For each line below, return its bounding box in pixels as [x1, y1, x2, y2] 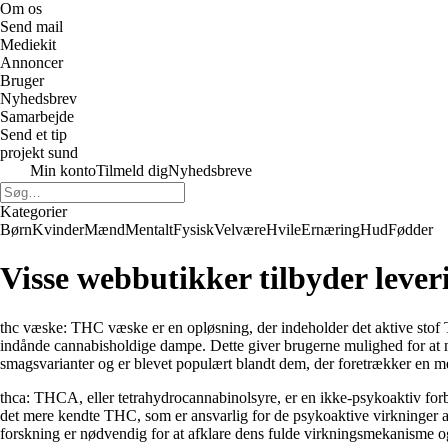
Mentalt [125, 221, 173, 238]
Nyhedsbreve [168, 162, 252, 179]
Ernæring [301, 221, 360, 238]
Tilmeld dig [96, 162, 168, 179]
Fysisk [173, 221, 214, 238]
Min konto [30, 162, 96, 179]
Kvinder [32, 221, 84, 238]
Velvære [214, 221, 266, 238]
